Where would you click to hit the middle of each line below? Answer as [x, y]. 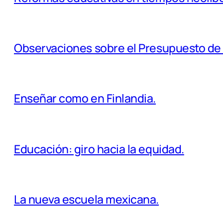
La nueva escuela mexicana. [87, 199]
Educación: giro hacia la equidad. [99, 149]
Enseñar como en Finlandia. [85, 98]
